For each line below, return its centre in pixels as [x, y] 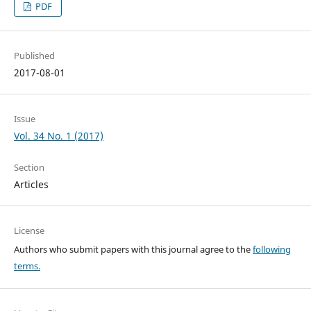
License [29, 231]
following [271, 250]
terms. [27, 266]
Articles [31, 185]
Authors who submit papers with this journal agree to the [133, 250]
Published [34, 56]
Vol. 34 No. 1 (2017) [58, 136]
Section [29, 168]
